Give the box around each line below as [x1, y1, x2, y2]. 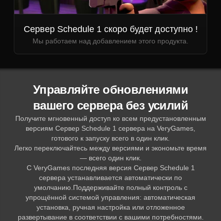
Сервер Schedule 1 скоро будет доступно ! [23, 24, 198, 34]
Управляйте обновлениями [33, 83, 188, 96]
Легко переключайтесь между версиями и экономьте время [14, 144, 207, 152]
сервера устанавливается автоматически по [39, 174, 182, 182]
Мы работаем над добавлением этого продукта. [33, 37, 188, 45]
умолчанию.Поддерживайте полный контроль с [34, 184, 187, 191]
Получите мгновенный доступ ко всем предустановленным [15, 114, 206, 122]
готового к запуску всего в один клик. [51, 134, 170, 142]
